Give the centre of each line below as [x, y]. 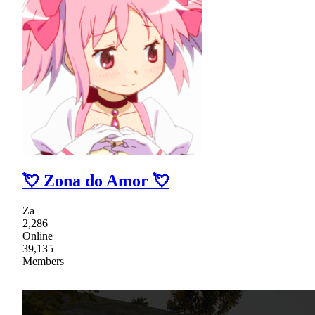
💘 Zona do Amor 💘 [96, 181]
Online [38, 236]
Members [43, 262]
